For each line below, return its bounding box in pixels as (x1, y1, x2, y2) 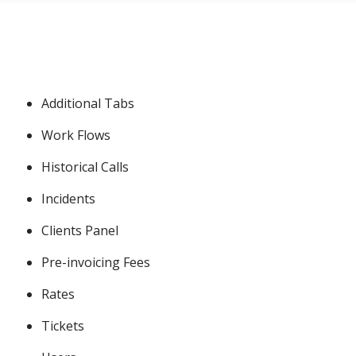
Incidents (41, 189, 95, 207)
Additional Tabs (41, 94, 134, 112)
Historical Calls (41, 157, 129, 176)
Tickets (41, 316, 84, 335)
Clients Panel (41, 221, 118, 239)
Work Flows (41, 126, 110, 144)
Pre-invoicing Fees (41, 253, 150, 271)
